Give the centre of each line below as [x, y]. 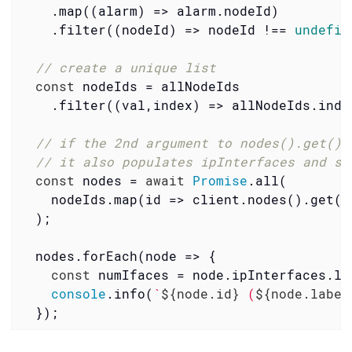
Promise [220, 180]
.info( [129, 293]
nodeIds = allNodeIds [157, 86]
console [78, 293]
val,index [157, 104]
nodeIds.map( [82, 199]
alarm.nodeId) [224, 10]
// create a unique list [125, 67]
